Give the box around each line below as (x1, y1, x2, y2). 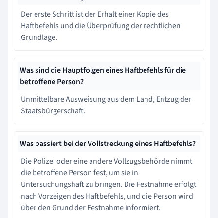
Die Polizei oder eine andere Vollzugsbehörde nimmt (21, 155, 192, 166)
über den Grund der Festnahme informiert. (21, 202, 161, 213)
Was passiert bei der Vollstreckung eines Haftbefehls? (20, 138, 196, 149)
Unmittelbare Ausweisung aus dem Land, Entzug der (21, 93, 191, 105)
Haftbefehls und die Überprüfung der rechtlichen (21, 20, 181, 31)
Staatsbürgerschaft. (21, 105, 86, 116)
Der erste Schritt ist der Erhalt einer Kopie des (21, 8, 169, 19)
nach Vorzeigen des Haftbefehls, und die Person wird (21, 190, 193, 201)
